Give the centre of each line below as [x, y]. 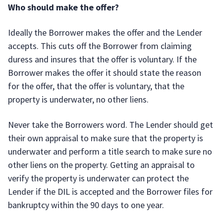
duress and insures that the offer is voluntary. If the [102, 59]
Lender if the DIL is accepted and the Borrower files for [110, 192]
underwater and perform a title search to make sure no [110, 151]
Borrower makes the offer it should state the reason [105, 73]
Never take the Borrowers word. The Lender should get [111, 125]
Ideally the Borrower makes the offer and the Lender [105, 32]
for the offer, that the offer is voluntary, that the [96, 86]
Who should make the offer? [63, 7]
